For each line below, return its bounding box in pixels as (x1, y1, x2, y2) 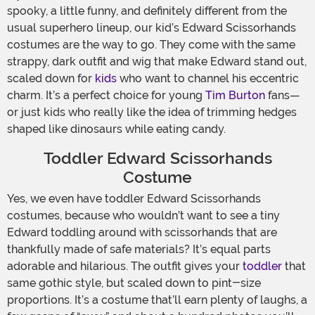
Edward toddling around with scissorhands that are (7, 226, 277, 240)
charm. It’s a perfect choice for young (7, 89, 205, 103)
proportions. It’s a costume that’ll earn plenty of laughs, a (7, 293, 307, 307)
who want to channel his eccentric (117, 72, 299, 86)
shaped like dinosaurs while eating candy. (7, 122, 226, 136)
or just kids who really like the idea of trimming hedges (7, 105, 297, 120)
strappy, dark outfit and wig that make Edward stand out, (7, 55, 307, 69)
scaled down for (7, 72, 95, 86)
